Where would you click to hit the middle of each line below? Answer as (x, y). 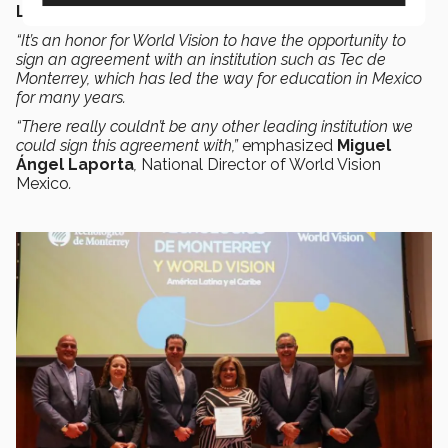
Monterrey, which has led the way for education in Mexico (219, 78)
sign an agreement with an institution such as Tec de (201, 59)
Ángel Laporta (75, 164)
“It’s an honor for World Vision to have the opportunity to (211, 40)
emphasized (287, 145)
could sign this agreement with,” (129, 145)
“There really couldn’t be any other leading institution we (214, 126)
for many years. (71, 97)
